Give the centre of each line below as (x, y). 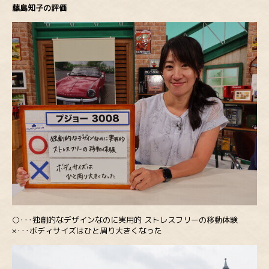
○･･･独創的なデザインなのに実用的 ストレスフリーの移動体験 (125, 219)
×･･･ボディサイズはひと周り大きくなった (87, 230)
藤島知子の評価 (39, 8)
